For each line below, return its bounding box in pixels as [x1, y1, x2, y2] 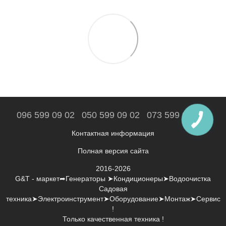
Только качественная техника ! [62, 214, 164, 223]
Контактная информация [72, 129, 154, 137]
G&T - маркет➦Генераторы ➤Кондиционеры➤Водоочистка [15, 174, 211, 183]
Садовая [98, 184, 128, 193]
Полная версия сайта [77, 146, 149, 155]
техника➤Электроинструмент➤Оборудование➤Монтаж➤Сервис [6, 194, 220, 203]
